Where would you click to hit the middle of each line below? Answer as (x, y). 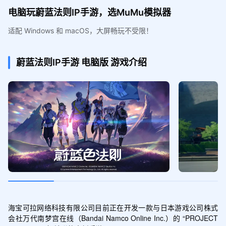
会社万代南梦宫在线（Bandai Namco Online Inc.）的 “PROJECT (113, 218)
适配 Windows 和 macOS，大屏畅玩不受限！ (80, 30)
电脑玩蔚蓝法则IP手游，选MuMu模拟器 (89, 12)
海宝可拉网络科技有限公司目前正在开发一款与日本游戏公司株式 (113, 207)
